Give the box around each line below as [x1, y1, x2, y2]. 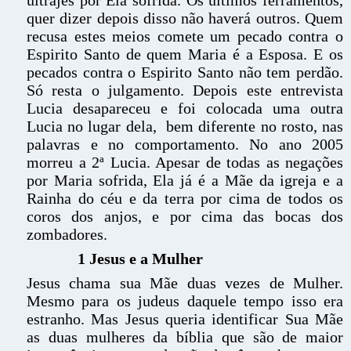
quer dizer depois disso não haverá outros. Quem [27, 9, 343, 27]
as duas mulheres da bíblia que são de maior [27, 328, 343, 346]
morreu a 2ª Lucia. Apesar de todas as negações [27, 154, 343, 171]
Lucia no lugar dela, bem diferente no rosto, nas [27, 118, 343, 135]
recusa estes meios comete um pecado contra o [27, 27, 343, 45]
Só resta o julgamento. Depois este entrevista [27, 81, 343, 99]
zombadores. [27, 226, 107, 243]
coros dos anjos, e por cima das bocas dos [27, 208, 343, 225]
